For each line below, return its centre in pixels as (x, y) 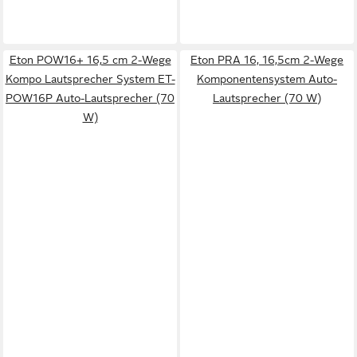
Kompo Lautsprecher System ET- (90, 79)
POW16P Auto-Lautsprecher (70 (90, 98)
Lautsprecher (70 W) (267, 98)
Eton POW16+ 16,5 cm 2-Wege (90, 60)
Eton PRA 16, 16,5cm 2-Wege (267, 60)
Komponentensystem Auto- (267, 79)
